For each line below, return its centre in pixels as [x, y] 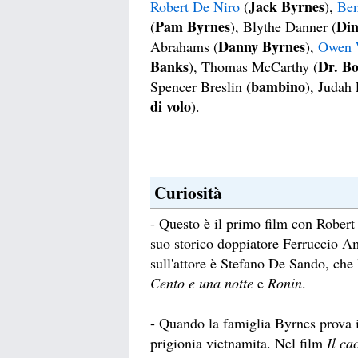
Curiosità [188, 193]
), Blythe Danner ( [283, 27]
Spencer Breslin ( [201, 87]
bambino [278, 87]
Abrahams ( [184, 47]
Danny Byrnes [262, 47]
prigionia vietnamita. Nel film [239, 343]
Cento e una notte [202, 283]
